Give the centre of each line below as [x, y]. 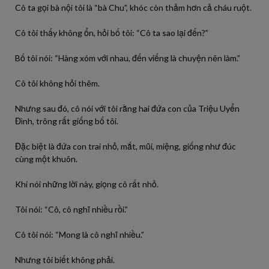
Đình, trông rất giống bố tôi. [67, 121]
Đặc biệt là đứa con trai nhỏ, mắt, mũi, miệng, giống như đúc [125, 146]
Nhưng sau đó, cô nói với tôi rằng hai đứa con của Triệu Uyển [127, 108]
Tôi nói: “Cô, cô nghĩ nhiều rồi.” [71, 209]
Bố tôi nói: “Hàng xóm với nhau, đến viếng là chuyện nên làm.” [128, 58]
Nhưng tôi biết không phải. [65, 260]
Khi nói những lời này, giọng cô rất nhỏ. [87, 184]
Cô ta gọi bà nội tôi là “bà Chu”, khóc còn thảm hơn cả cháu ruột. [133, 8]
